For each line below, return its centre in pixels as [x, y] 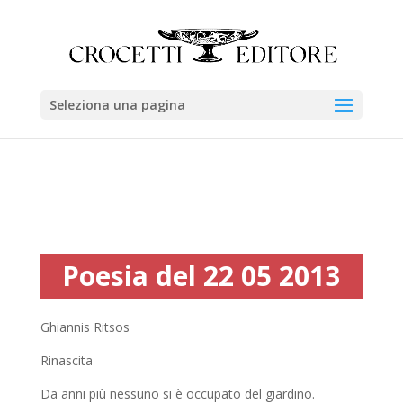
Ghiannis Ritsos [85, 327]
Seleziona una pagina [117, 105]
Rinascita [66, 360]
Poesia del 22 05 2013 [201, 276]
